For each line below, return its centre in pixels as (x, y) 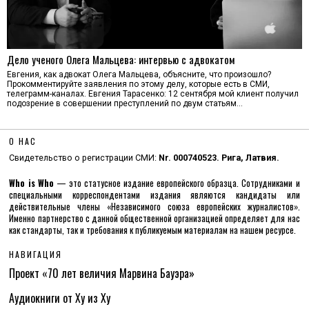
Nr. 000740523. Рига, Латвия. (219, 158)
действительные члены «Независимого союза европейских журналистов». (154, 207)
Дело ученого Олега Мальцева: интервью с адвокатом (121, 60)
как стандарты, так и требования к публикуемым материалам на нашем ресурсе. (153, 230)
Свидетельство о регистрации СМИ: (84, 158)
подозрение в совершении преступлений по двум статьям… (125, 104)
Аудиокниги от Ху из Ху (60, 298)
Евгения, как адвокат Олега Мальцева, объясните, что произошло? (139, 75)
